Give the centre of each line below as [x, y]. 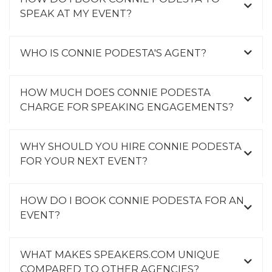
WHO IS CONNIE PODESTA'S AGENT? [113, 53]
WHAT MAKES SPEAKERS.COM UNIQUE [120, 254]
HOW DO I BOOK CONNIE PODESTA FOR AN [132, 200]
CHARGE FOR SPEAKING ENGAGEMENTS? [127, 107]
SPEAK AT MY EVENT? [76, 13]
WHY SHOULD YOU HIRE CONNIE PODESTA [131, 146]
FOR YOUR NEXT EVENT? [84, 161]
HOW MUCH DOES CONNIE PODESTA [115, 92]
